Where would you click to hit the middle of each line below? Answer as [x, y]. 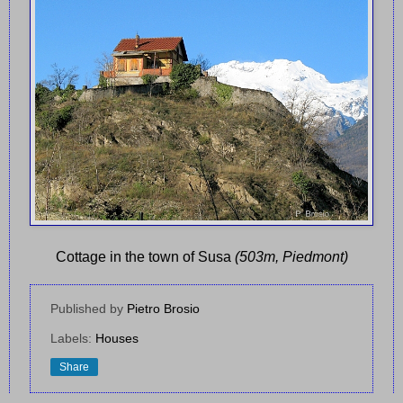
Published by [89, 309]
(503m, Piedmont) [291, 257]
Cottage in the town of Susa [145, 257]
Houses [117, 339]
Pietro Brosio [163, 309]
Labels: [73, 339]
